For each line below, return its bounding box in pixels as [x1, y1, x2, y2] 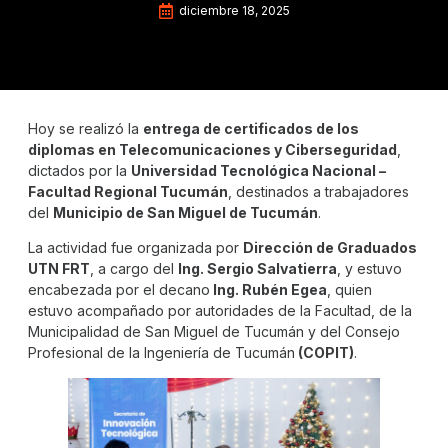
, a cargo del [90, 260, 178, 278]
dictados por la [28, 162, 131, 179]
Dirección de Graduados [243, 239, 417, 257]
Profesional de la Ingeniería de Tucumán [28, 344, 295, 362]
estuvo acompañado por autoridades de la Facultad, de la [28, 302, 412, 320]
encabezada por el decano [28, 281, 210, 299]
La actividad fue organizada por [28, 239, 243, 257]
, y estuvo [337, 260, 402, 278]
